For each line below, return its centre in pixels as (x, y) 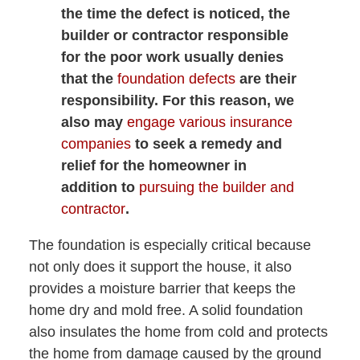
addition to (100, 188)
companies (96, 144)
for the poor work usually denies (172, 57)
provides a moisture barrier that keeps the (162, 289)
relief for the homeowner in (153, 166)
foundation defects (176, 79)
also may (94, 123)
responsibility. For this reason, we (177, 101)
